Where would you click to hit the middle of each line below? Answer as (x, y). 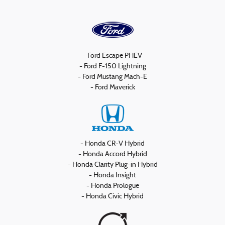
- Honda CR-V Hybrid (113, 144)
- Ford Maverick (113, 87)
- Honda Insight (113, 175)
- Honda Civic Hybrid (113, 196)
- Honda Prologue (113, 186)
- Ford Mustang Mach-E (113, 77)
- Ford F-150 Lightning (113, 66)
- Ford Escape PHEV (113, 56)
